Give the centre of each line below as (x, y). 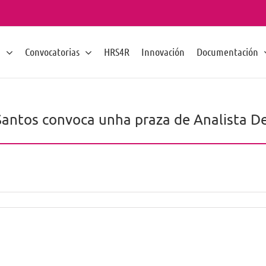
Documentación (227, 51)
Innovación (163, 51)
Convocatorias (52, 51)
